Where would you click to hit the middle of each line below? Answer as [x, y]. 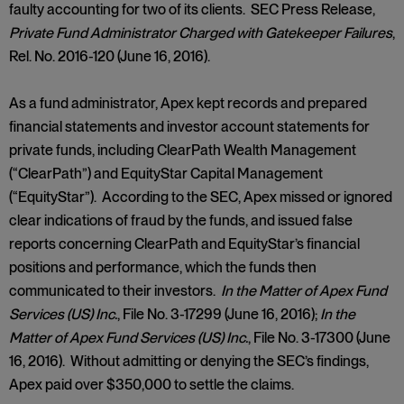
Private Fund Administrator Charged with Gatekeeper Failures [201, 33]
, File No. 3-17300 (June [319, 338]
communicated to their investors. [115, 291]
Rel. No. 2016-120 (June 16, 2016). [111, 56]
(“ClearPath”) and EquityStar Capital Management [166, 174]
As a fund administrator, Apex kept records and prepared [188, 103]
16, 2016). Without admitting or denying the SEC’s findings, [189, 361]
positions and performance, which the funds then [163, 267]
